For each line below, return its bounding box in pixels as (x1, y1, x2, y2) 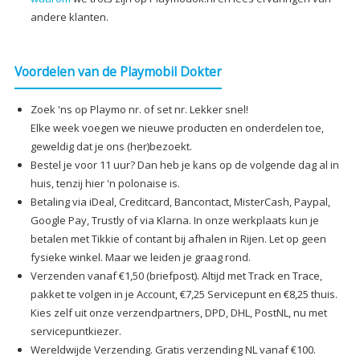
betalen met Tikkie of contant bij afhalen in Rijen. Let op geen (30, 231, 326, 247)
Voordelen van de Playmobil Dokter (14, 63, 222, 81)
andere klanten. (30, 10, 108, 25)
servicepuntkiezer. (30, 324, 121, 339)
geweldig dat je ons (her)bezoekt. (30, 139, 192, 154)
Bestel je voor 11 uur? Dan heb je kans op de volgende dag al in (30, 157, 339, 173)
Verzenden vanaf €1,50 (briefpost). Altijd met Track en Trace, (30, 268, 322, 284)
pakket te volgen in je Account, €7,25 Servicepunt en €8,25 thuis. (30, 287, 337, 302)
